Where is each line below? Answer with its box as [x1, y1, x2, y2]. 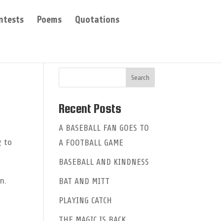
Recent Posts [59, 102, 122, 115]
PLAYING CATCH [59, 195, 112, 205]
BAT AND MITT [59, 176, 110, 186]
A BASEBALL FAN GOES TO [59, 123, 149, 133]
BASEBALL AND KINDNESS [59, 157, 149, 167]
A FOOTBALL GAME [59, 138, 124, 147]
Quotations [75, 14, 120, 25]
